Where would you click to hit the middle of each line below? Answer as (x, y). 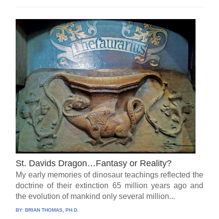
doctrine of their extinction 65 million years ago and (109, 186)
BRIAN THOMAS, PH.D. (52, 210)
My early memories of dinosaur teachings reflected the (109, 175)
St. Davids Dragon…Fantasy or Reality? (94, 164)
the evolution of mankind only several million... (96, 197)
